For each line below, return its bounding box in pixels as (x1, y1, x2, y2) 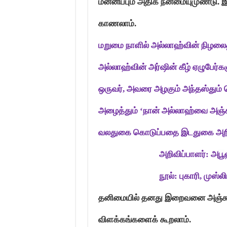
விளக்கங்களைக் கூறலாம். (98, 215, 191, 224)
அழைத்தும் (98, 106, 140, 116)
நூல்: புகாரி (98, 171, 200, 181)
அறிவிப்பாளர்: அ (98, 149, 218, 159)
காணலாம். (98, 19, 136, 28)
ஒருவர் (98, 84, 123, 94)
